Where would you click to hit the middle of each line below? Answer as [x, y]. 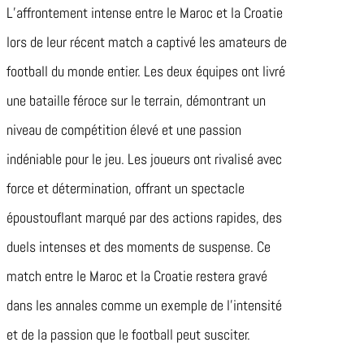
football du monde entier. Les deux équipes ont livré [146, 71]
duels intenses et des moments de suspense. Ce [139, 247]
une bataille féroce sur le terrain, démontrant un [136, 101]
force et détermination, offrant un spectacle [126, 188]
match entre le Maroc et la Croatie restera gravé [137, 276]
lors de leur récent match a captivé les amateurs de [147, 42]
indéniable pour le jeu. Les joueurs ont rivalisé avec [144, 159]
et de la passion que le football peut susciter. [128, 335]
